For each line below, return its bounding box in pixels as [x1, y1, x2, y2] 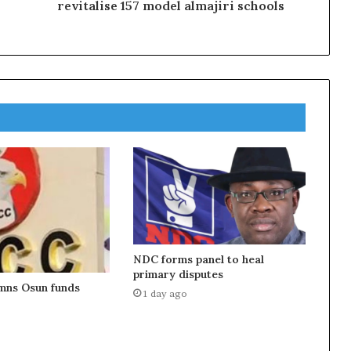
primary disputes [132, 267, 223, 282]
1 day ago [143, 288, 187, 300]
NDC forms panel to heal [132, 252, 264, 267]
